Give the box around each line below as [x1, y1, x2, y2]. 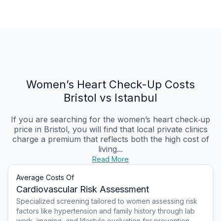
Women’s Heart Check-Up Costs [26, 78, 195, 91]
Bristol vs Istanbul [64, 91, 157, 105]
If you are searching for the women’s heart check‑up [11, 114, 210, 125]
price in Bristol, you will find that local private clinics [13, 124, 208, 135]
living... [98, 144, 123, 154]
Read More [92, 155, 129, 164]
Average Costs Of [16, 173, 74, 182]
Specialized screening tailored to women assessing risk [16, 197, 197, 206]
